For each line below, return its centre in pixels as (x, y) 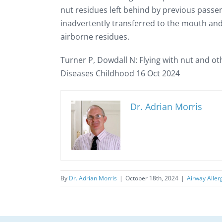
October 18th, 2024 (152, 178)
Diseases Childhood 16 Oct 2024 (120, 73)
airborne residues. (95, 37)
